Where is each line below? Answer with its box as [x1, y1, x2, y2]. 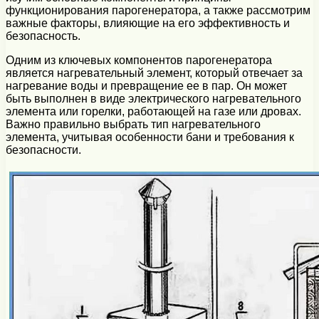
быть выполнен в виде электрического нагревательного [6, 93, 301, 105]
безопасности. [6, 144, 81, 157]
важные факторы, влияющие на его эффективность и [6, 17, 290, 30]
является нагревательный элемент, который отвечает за [6, 67, 303, 80]
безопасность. [6, 30, 80, 43]
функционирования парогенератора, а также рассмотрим [6, 4, 310, 17]
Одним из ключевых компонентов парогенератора [6, 54, 272, 67]
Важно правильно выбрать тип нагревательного [6, 118, 261, 131]
